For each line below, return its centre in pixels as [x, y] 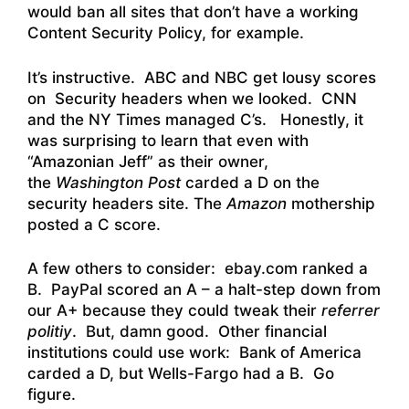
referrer [351, 311]
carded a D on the [250, 182]
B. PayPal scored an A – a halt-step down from [204, 290]
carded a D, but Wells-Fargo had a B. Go [181, 374]
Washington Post [118, 182]
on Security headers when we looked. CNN [192, 98]
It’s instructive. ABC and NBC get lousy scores [202, 77]
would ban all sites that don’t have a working [193, 12]
